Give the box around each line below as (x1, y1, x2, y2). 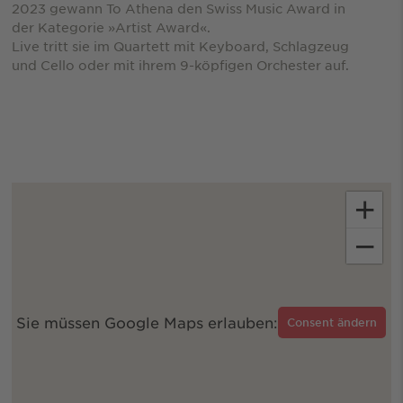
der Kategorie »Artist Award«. (11, 18, 210, 35)
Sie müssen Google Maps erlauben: (16, 313, 279, 332)
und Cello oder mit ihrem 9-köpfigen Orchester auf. (11, 56, 349, 73)
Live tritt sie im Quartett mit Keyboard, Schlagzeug (11, 37, 349, 54)
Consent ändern (287, 314, 378, 329)
